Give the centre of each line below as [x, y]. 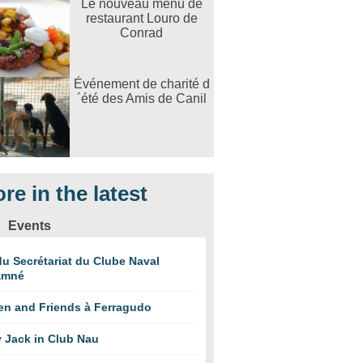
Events [29, 226]
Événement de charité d [141, 84]
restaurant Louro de [141, 18]
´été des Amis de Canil [141, 98]
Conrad [141, 33]
